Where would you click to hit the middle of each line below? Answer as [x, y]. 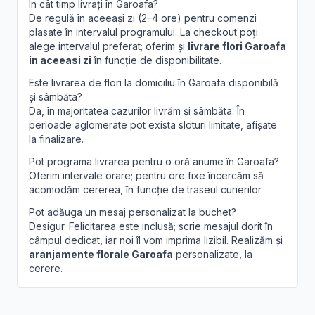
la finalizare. [56, 139]
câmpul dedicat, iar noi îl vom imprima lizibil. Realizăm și [156, 240]
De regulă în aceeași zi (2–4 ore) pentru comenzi [143, 18]
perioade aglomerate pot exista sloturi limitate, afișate [153, 125]
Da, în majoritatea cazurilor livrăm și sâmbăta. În [137, 111]
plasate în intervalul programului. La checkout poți [143, 32]
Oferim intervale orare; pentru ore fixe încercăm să [146, 176]
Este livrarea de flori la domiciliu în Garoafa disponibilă [154, 83]
